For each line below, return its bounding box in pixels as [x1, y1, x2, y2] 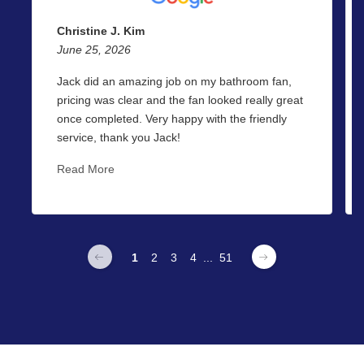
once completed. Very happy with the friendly [56, 111, 287, 125]
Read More [56, 162, 115, 175]
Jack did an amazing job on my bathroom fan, [56, 74, 292, 88]
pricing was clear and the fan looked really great [56, 93, 303, 106]
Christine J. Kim [56, 24, 145, 37]
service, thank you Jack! [56, 130, 180, 144]
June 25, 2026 [56, 42, 131, 56]
